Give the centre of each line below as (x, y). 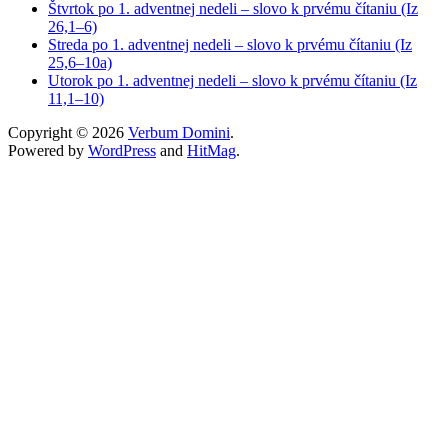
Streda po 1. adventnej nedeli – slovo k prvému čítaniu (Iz (230, 45)
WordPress (122, 151)
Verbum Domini (179, 133)
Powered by (48, 151)
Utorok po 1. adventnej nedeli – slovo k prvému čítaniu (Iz (232, 81)
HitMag (211, 151)
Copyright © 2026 (68, 133)
